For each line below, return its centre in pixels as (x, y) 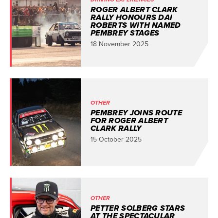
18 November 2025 (119, 44)
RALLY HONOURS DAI (131, 17)
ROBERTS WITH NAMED (136, 25)
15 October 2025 (116, 139)
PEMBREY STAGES (125, 33)
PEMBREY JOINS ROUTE (136, 113)
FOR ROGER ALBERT (129, 120)
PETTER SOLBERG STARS (138, 208)
